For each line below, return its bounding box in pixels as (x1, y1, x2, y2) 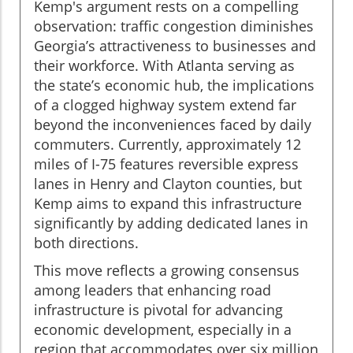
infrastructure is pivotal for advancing (34, 299, 283, 319)
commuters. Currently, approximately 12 (34, 134, 301, 154)
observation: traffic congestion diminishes (34, 16, 314, 35)
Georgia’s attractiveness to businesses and (34, 35, 316, 55)
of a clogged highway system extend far (34, 95, 296, 114)
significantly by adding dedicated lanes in (34, 213, 308, 232)
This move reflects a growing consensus (34, 260, 299, 280)
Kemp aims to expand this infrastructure (34, 193, 302, 213)
